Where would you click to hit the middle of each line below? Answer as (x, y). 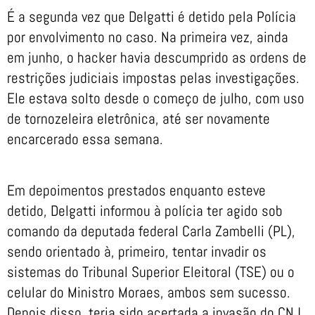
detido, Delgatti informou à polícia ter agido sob (145, 210)
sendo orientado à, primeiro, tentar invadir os (137, 251)
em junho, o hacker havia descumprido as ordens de (157, 58)
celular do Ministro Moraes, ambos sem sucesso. (149, 292)
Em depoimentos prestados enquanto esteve (136, 190)
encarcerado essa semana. (85, 139)
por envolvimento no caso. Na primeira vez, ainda (148, 37)
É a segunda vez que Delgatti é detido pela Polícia (152, 17)
